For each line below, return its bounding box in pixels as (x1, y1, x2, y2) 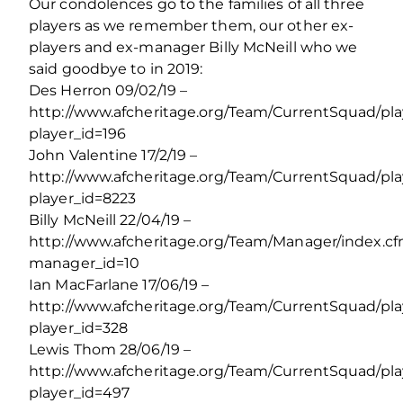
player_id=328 (29, 318, 129, 336)
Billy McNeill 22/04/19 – (29, 210, 192, 228)
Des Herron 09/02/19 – (29, 81, 188, 99)
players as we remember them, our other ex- (29, 16, 354, 34)
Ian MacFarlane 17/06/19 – (29, 275, 210, 293)
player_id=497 (29, 383, 130, 401)
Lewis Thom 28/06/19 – (29, 340, 192, 358)
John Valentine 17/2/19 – (29, 146, 198, 164)
